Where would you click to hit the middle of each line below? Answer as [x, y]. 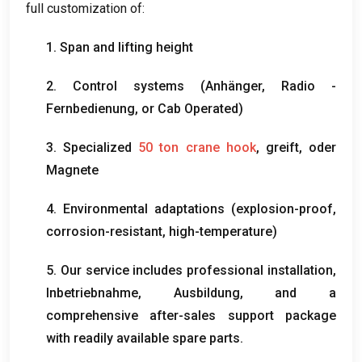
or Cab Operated [190, 108]
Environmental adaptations [144, 208]
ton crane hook [208, 147]
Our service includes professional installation [197, 270]
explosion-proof [284, 208]
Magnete [72, 170]
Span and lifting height [126, 47]
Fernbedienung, [94, 108]
